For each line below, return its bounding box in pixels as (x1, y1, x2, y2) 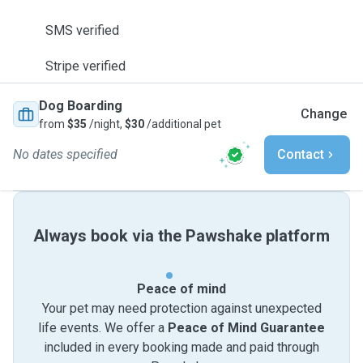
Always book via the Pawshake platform (33, 226, 330, 246)
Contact (277, 147, 324, 162)
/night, (87, 117, 125, 130)
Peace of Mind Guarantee (168, 320, 325, 335)
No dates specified (13, 147, 117, 162)
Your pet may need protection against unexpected (41, 301, 322, 316)
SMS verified (45, 23, 119, 38)
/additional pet (144, 117, 221, 130)
